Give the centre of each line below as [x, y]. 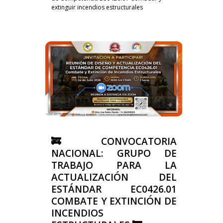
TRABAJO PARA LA [114, 165]
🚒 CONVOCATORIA [114, 141]
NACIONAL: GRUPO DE [114, 153]
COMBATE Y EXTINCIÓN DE [114, 201]
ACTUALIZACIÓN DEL [114, 177]
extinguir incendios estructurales [97, 7]
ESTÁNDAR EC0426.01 [114, 189]
